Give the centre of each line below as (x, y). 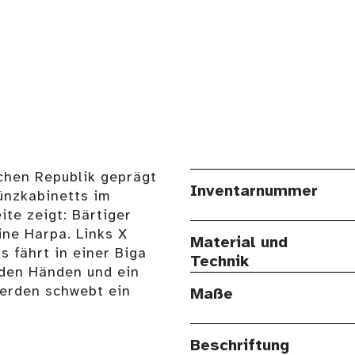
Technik (219, 262)
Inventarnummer (254, 192)
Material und (239, 243)
